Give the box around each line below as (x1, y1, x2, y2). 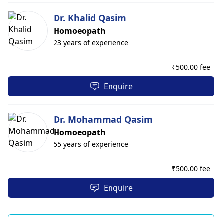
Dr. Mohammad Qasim (54, 113, 153, 125)
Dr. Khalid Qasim (54, 12, 126, 24)
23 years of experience (54, 38, 128, 47)
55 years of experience (54, 139, 128, 149)
